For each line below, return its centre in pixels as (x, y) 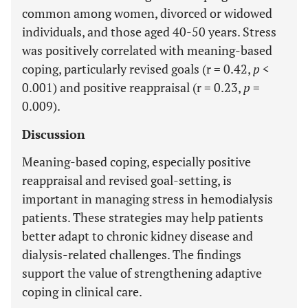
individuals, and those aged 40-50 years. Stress (149, 32)
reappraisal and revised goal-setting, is (127, 180)
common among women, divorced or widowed (147, 13)
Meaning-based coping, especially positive (136, 162)
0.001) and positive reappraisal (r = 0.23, (133, 87)
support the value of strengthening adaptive (142, 273)
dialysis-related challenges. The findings (132, 254)
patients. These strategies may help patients (143, 217)
